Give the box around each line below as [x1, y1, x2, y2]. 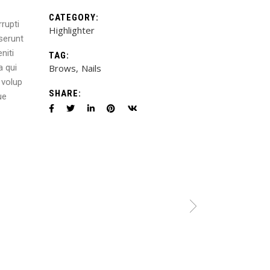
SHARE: [49, 88, 82, 99]
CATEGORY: [49, 12, 99, 24]
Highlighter [49, 24, 95, 37]
